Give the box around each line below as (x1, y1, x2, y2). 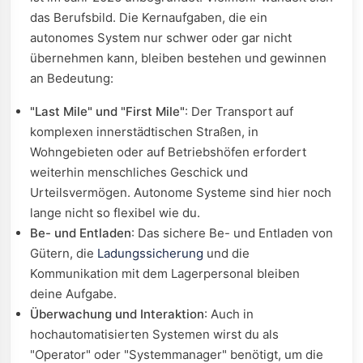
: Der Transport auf (185, 104, 293, 119)
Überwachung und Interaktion (30, 306, 204, 322)
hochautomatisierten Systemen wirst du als (30, 327, 279, 342)
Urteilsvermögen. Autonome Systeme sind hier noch (30, 185, 331, 200)
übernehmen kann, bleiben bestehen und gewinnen (30, 50, 327, 66)
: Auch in (204, 306, 254, 322)
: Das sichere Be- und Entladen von (131, 225, 333, 241)
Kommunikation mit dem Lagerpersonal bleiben (30, 266, 300, 281)
